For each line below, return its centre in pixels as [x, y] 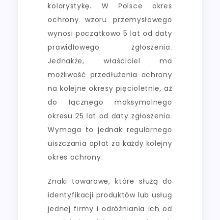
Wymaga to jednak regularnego [110, 129]
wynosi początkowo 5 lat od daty [110, 33]
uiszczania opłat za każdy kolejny [110, 143]
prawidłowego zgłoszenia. [110, 47]
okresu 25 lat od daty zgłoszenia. [110, 116]
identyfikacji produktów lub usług [110, 195]
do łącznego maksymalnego [110, 102]
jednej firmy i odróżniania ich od [110, 208]
